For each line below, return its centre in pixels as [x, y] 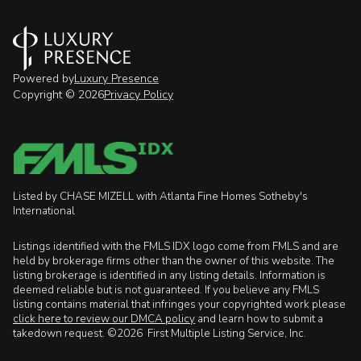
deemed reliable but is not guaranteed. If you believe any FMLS [166, 290]
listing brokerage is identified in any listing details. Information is [169, 276]
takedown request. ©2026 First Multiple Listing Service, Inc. [160, 334]
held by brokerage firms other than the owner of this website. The [174, 261]
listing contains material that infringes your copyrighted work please [179, 305]
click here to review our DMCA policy [104, 320]
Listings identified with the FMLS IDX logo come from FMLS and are [176, 247]
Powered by [44, 78]
